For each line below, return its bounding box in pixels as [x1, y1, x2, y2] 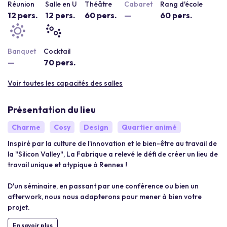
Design [84, 123, 108, 132]
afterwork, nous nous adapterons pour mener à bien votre [8, 192, 202, 201]
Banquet [8, 47, 36, 56]
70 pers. [44, 57, 75, 67]
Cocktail [44, 47, 70, 56]
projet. [8, 203, 30, 212]
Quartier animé [122, 123, 177, 132]
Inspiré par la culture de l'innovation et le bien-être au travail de [8, 139, 217, 148]
